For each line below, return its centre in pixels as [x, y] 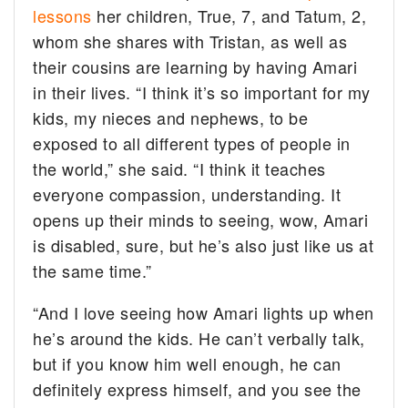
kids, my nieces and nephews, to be [171, 117]
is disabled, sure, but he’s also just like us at [204, 245]
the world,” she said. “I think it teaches [179, 168]
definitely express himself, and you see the [197, 388]
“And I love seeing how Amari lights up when [204, 312]
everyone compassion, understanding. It [187, 194]
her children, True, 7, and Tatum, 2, [229, 15]
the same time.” [92, 270]
